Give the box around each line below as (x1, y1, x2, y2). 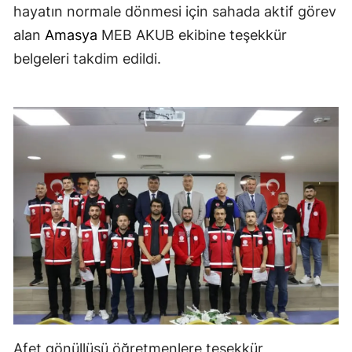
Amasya (45, 27, 97, 44)
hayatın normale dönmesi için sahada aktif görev (13, 3, 336, 20)
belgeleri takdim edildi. (13, 50, 161, 68)
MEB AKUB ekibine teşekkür (97, 27, 287, 44)
